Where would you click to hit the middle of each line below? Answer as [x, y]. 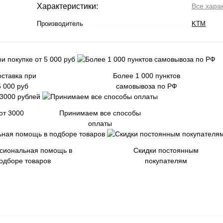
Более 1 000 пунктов [146, 76]
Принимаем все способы [100, 113]
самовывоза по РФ [146, 86]
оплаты [100, 123]
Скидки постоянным [166, 150]
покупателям [166, 161]
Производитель [60, 24]
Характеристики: [67, 6]
